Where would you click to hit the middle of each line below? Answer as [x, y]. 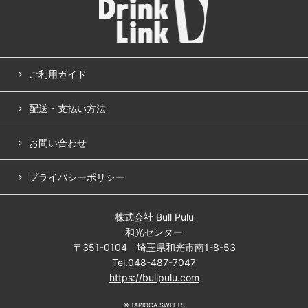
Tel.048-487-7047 [154, 263]
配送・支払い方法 [67, 109]
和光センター [154, 232]
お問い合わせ [57, 143]
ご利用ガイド [57, 74]
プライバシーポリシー [77, 177]
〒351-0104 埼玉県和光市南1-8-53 [154, 247]
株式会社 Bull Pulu [154, 217]
